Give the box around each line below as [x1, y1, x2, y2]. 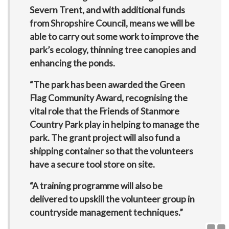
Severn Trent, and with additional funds [29, 5, 185, 16]
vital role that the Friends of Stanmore [29, 106, 179, 117]
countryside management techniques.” [29, 207, 183, 218]
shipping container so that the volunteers [29, 146, 193, 157]
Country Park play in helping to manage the [29, 119, 199, 130]
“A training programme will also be [29, 180, 163, 192]
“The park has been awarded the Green [29, 79, 185, 90]
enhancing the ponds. [29, 58, 115, 69]
